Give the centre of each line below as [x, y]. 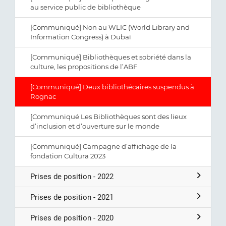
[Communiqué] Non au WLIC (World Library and [110, 27]
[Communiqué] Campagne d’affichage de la [103, 146]
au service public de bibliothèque [86, 7]
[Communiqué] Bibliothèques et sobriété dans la [111, 57]
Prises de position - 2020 [72, 218]
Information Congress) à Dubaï [81, 37]
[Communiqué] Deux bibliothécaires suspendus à [112, 87]
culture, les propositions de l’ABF [84, 67]
